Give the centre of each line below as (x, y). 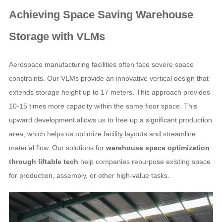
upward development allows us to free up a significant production (110, 120)
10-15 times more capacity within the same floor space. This (103, 106)
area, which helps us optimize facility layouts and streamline (102, 134)
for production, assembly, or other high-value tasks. (89, 175)
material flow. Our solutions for (57, 148)
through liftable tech (43, 162)
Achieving (36, 15)
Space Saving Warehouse (128, 15)
